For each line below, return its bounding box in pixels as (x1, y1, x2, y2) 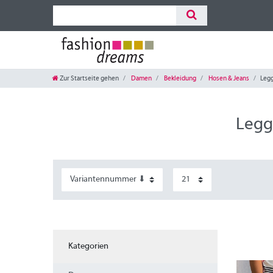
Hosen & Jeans (207, 74, 249, 82)
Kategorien (68, 242, 108, 252)
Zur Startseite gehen (60, 74, 119, 82)
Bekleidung (163, 74, 196, 82)
